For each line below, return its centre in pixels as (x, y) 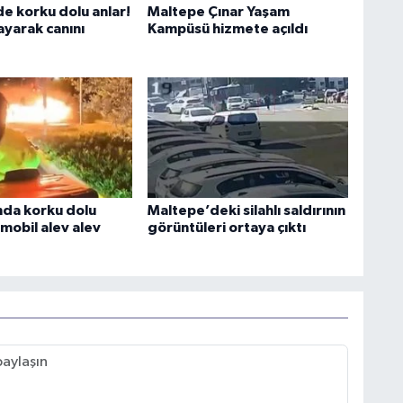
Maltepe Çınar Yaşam (218, 11)
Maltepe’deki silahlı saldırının (246, 210)
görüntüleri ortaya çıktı (226, 227)
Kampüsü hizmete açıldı (227, 28)
